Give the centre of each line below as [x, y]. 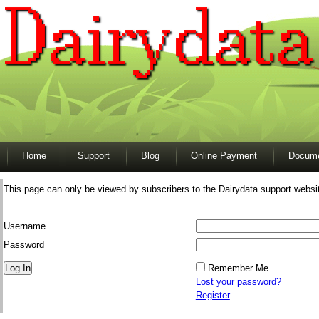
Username [24, 226]
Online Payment [224, 156]
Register [213, 295]
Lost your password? [238, 281]
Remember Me [238, 268]
